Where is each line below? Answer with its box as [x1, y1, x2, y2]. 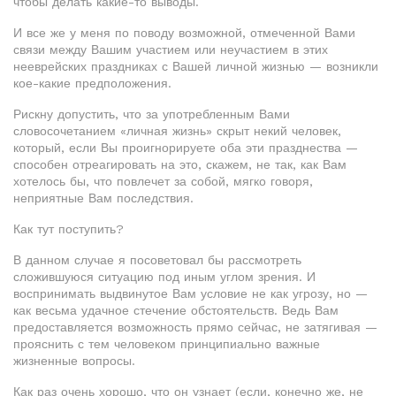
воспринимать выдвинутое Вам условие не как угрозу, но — [13, 286, 368, 301]
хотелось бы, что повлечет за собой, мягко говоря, [13, 174, 313, 189]
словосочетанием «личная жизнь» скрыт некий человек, [13, 124, 341, 139]
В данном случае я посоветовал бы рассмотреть [13, 253, 301, 268]
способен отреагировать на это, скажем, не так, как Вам [13, 157, 346, 172]
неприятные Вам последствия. [13, 191, 194, 206]
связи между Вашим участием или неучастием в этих [13, 42, 328, 57]
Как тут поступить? [13, 222, 124, 237]
